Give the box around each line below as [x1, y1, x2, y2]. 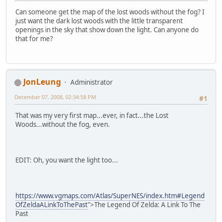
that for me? [15, 34, 53, 43]
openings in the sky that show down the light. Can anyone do [15, 25, 199, 34]
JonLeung [23, 76, 61, 88]
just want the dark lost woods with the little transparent [15, 16, 183, 25]
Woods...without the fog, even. [15, 120, 110, 129]
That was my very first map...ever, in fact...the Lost [15, 111, 168, 120]
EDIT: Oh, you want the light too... [15, 156, 118, 165]
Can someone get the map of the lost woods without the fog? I [15, 7, 205, 16]
